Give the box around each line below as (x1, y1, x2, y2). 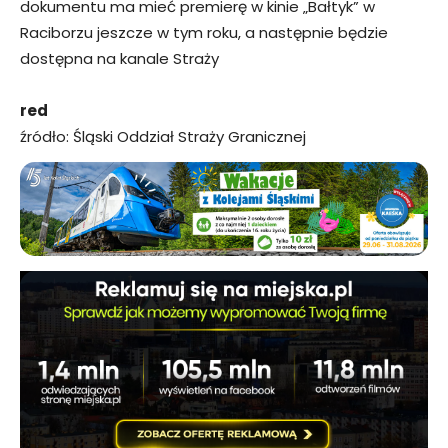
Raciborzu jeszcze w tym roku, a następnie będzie (20, 21, 388, 43)
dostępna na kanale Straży (20, 47, 219, 69)
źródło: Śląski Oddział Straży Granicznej (20, 125, 306, 147)
